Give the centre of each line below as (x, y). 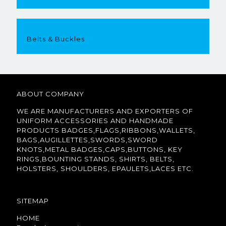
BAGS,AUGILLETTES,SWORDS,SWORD (87, 140)
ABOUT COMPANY (50, 94)
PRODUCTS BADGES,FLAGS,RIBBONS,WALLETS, (106, 130)
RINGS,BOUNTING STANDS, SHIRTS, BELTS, (96, 159)
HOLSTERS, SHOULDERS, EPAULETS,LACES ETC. (105, 168)
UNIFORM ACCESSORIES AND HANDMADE (95, 121)
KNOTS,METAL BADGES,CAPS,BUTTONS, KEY (100, 149)
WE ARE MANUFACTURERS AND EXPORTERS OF (105, 111)
